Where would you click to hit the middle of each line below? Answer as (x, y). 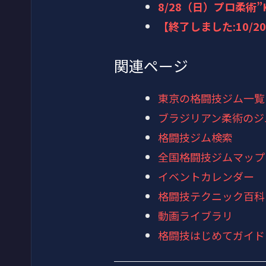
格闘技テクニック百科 (211, 196)
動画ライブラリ (195, 216)
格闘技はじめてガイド (211, 235)
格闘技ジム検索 (195, 137)
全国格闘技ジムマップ (211, 157)
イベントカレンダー (206, 177)
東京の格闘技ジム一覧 (211, 98)
